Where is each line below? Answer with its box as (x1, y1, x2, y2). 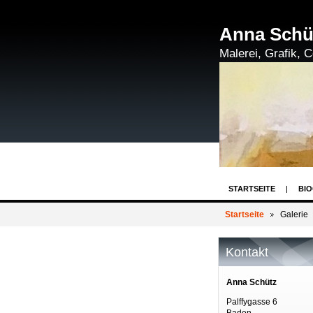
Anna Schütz (226, 277, 277, 287)
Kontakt (226, 245, 268, 260)
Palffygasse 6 (226, 296, 277, 307)
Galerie (280, 210, 308, 220)
